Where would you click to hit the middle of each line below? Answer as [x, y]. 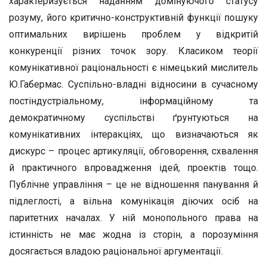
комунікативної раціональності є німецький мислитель [133, 68]
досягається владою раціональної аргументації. [116, 251]
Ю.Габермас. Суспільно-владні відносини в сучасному [133, 84]
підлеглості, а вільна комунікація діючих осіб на [133, 201]
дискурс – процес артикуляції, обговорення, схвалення [133, 151]
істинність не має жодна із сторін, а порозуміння [133, 235]
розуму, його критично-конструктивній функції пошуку [133, 18]
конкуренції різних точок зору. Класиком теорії [133, 51]
